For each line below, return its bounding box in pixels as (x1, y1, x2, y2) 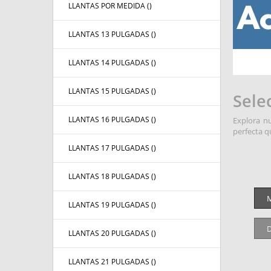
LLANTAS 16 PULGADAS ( (68, 114, 154, 125)
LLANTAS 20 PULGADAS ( (68, 228, 154, 239)
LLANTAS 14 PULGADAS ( (68, 57, 154, 68)
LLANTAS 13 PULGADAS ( (68, 29, 154, 40)
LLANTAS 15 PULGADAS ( (68, 86, 154, 97)
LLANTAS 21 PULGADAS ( (68, 256, 154, 267)
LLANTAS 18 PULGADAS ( (68, 171, 154, 182)
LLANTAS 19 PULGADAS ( (68, 200, 154, 211)
